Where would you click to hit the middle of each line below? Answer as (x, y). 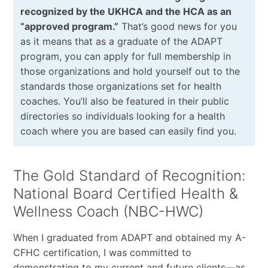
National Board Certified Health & (125, 193)
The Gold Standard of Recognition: (129, 175)
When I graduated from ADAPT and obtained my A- (129, 237)
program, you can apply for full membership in (125, 56)
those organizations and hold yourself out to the (130, 71)
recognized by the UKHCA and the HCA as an (126, 11)
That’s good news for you (177, 26)
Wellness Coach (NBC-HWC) (108, 211)
